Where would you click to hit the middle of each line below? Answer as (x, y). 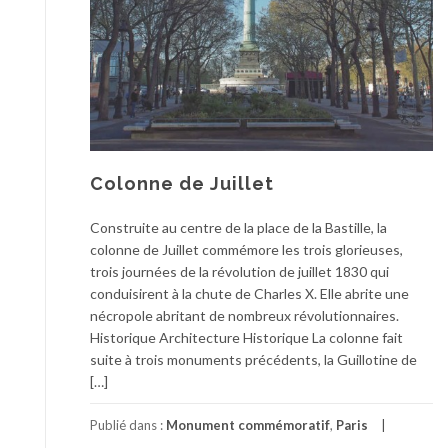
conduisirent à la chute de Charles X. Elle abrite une (249, 294)
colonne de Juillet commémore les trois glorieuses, (246, 250)
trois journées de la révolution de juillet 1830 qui (239, 272)
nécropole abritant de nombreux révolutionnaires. (244, 316)
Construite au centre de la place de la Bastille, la (238, 228)
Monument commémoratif (248, 425)
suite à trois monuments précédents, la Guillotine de (253, 360)
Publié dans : (128, 425)
